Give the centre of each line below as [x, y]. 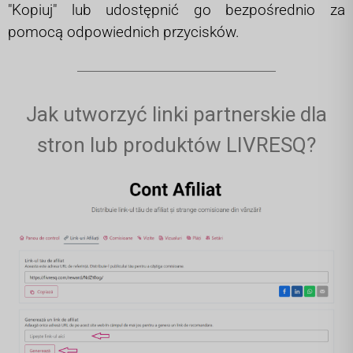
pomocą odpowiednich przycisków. [124, 32]
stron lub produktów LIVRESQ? [176, 145]
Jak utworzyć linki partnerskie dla [176, 114]
